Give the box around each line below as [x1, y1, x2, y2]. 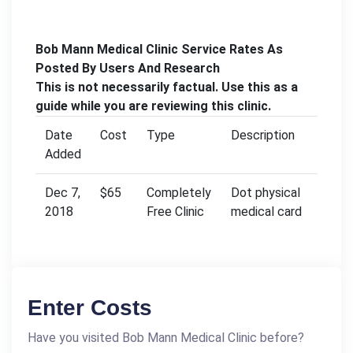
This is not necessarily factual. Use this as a [35, 80, 298, 95]
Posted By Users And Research [35, 61, 220, 76]
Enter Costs [28, 295, 152, 320]
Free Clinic [147, 204, 204, 219]
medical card [231, 204, 302, 219]
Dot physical [231, 185, 300, 200]
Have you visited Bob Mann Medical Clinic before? [28, 330, 304, 345]
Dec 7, [45, 185, 80, 200]
